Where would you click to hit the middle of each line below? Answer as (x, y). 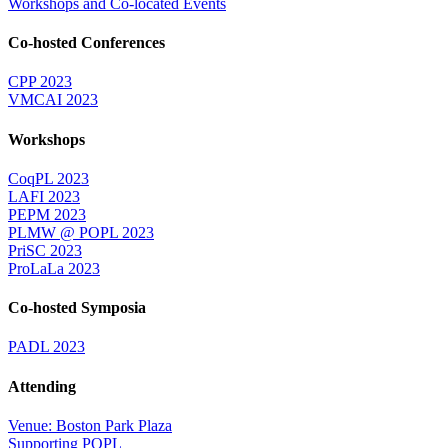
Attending (42, 386)
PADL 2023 (46, 347)
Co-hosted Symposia (77, 308)
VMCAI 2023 (53, 100)
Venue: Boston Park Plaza (90, 425)
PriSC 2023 (45, 250)
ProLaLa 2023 (54, 268)
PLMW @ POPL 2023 (81, 232)
